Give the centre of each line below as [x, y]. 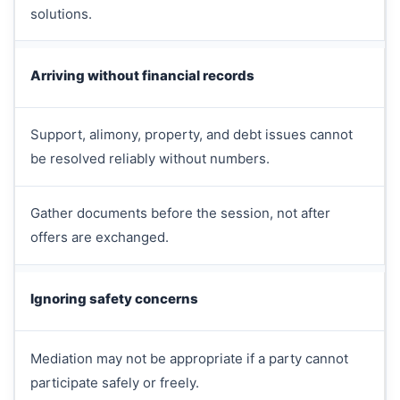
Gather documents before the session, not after [180, 213]
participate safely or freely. [114, 382]
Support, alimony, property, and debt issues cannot [191, 135]
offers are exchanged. [99, 237]
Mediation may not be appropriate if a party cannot [189, 358]
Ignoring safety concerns [114, 299]
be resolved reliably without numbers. [150, 159]
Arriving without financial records [142, 75]
